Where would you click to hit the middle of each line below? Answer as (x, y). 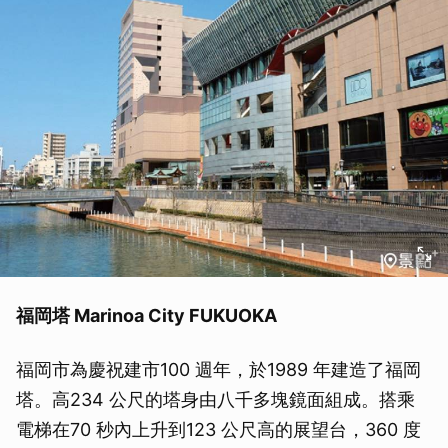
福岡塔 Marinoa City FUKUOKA (146, 315)
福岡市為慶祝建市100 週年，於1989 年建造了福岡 (218, 369)
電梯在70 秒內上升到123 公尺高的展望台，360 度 (218, 429)
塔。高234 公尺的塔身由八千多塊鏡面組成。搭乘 (215, 399)
